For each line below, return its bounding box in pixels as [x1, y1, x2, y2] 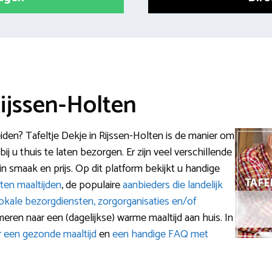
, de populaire [61, 176, 123, 195]
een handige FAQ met [112, 225, 208, 244]
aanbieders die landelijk [123, 176, 223, 195]
